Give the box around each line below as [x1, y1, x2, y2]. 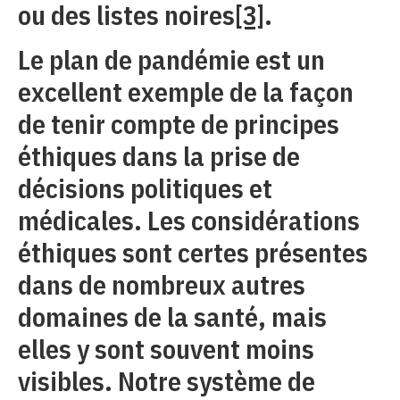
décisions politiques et [18, 171, 272, 206]
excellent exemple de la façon [18, 74, 354, 110]
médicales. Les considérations [18, 203, 360, 238]
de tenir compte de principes [18, 106, 339, 142]
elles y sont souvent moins [18, 331, 314, 367]
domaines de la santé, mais [18, 299, 327, 335]
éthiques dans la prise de [18, 138, 300, 174]
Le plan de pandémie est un [18, 42, 325, 78]
